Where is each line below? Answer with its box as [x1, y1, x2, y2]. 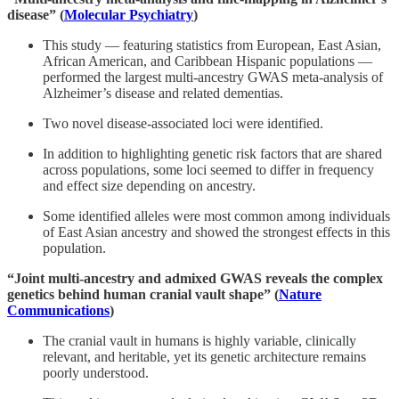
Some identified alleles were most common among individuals [43, 208, 390, 224]
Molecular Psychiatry [64, 7, 193, 23]
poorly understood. [43, 365, 149, 381]
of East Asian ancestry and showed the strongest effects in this [43, 224, 390, 240]
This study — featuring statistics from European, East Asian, [43, 37, 381, 53]
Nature [279, 287, 322, 303]
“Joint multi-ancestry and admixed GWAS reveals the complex [7, 271, 383, 287]
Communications [7, 303, 110, 319]
